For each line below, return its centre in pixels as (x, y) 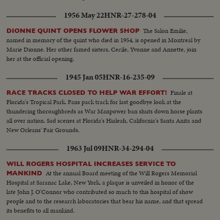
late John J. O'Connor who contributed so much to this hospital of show (100, 192)
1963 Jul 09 (84, 148)
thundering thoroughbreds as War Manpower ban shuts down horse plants (105, 111)
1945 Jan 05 (84, 77)
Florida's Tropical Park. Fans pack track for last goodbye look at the (94, 102)
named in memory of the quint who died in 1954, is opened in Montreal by (104, 40)
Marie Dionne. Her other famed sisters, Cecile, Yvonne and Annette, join (102, 49)
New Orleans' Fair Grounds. (43, 130)
